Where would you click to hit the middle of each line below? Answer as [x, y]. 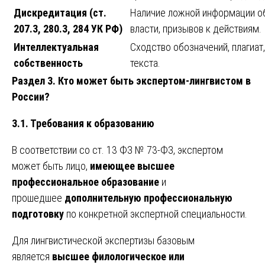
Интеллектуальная [56, 47]
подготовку [38, 214]
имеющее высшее [132, 166]
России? [31, 97]
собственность [48, 63]
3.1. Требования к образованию [83, 124]
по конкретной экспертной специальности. [156, 214]
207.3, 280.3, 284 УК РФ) [68, 29]
